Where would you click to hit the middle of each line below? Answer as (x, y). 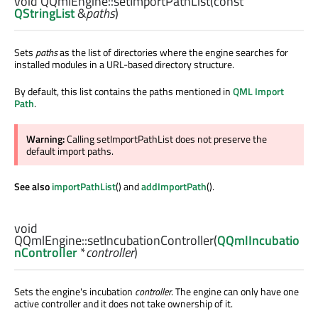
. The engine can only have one (235, 291)
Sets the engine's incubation (75, 291)
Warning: (46, 139)
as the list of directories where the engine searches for (173, 53)
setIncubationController (150, 240)
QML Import (258, 92)
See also (33, 187)
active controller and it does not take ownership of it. (124, 303)
